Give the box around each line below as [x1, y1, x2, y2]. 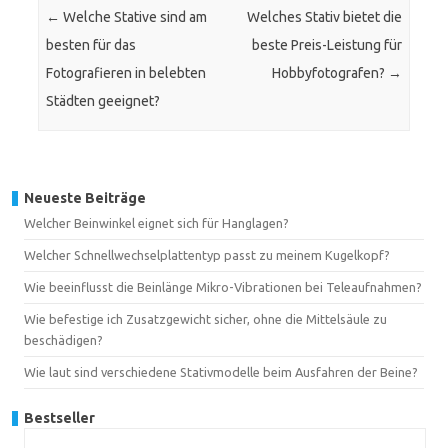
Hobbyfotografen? [271, 65, 388, 82]
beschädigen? [24, 332, 103, 347]
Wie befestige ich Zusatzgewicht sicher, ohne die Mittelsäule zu [24, 311, 387, 326]
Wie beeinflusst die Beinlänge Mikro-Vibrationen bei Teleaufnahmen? [24, 279, 422, 294]
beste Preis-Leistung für [251, 37, 402, 54]
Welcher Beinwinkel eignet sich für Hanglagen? [24, 215, 289, 230]
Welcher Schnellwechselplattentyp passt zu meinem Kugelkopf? [24, 247, 390, 262]
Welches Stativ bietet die [246, 9, 402, 26]
